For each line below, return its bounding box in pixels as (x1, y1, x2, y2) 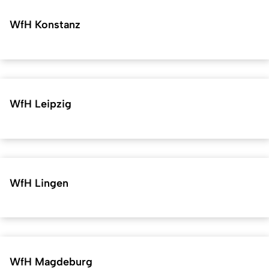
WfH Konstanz (10, 17, 80, 31)
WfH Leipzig (10, 97, 71, 110)
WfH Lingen (10, 176, 68, 190)
